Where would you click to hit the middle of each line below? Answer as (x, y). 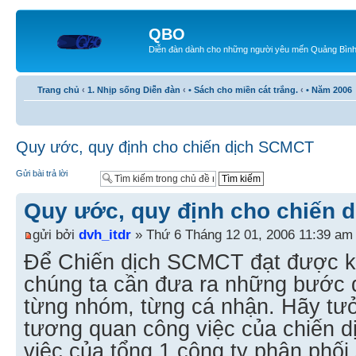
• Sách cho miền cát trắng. (243, 89)
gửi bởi (56, 234)
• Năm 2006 (329, 89)
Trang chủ (58, 89)
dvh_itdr (105, 234)
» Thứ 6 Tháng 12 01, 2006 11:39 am (242, 234)
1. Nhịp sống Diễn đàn (134, 89)
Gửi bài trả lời (42, 173)
